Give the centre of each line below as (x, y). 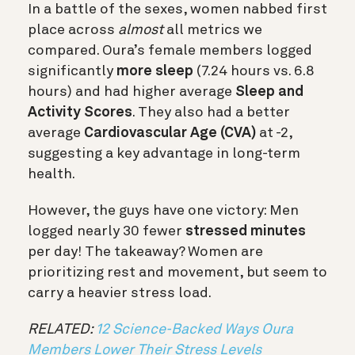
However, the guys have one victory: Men (163, 211)
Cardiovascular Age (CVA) (168, 134)
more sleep (155, 72)
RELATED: (62, 330)
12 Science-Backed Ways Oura (195, 330)
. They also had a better (211, 113)
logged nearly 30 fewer (107, 232)
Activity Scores (80, 113)
